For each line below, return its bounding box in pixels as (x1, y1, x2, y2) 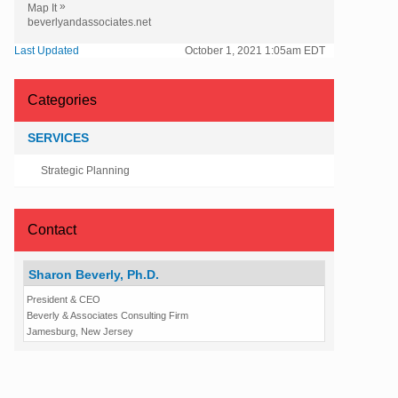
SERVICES (28, 130, 89, 145)
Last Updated (14, 44, 79, 57)
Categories (28, 92, 97, 107)
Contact (28, 221, 76, 237)
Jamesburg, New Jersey (27, 325, 133, 337)
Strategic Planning (41, 163, 130, 177)
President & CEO (27, 293, 100, 305)
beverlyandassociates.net (28, 15, 151, 28)
